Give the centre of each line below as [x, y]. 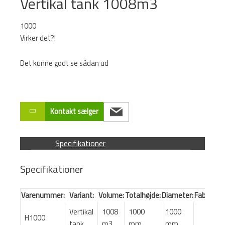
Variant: [82, 195]
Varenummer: [43, 195]
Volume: [111, 195]
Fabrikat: [208, 195]
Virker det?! [38, 38]
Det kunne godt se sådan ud [64, 63]
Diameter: [178, 195]
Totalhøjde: [143, 195]
